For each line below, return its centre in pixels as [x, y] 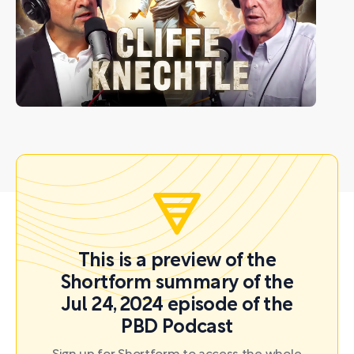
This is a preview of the [177, 261]
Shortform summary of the [177, 283]
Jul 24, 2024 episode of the [177, 305]
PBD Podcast [177, 328]
